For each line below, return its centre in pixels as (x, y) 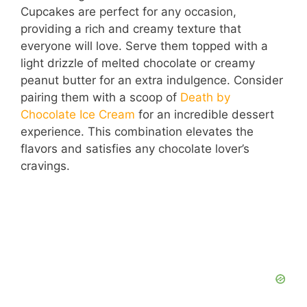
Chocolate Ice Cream (78, 114)
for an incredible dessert (205, 114)
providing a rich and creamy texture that (131, 28)
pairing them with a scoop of (100, 97)
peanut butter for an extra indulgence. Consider (152, 80)
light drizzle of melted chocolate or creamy (138, 63)
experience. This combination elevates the (137, 131)
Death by (205, 97)
